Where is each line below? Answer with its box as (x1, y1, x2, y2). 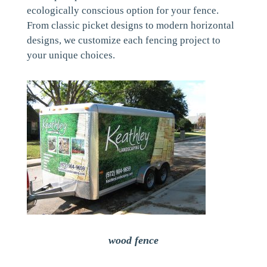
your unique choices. (26, 49, 115, 61)
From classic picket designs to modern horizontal (26, 20, 234, 31)
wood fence (108, 234, 159, 246)
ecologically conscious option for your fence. (26, 5, 219, 16)
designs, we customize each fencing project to (26, 35, 221, 46)
